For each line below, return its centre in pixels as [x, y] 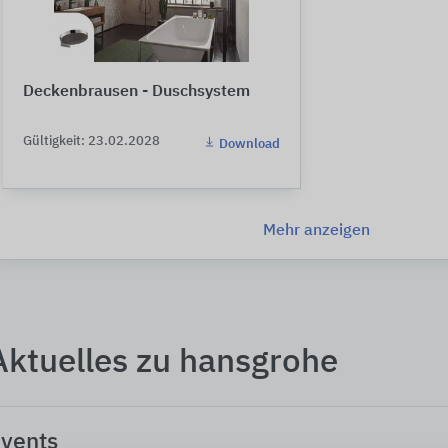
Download [248, 144]
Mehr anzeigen [316, 231]
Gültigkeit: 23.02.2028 [91, 141]
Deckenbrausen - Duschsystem [136, 92]
